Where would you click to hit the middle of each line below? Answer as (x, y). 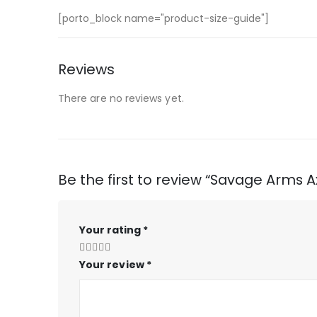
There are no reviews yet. (121, 99)
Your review (113, 265)
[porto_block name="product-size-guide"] (163, 19)
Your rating (111, 230)
